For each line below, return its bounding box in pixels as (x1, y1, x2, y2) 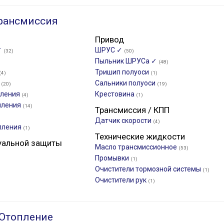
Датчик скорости (95, 116, 153, 124)
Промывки (95, 154, 130, 162)
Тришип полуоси (95, 68, 150, 76)
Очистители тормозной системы (95, 165, 202, 173)
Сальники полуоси (95, 79, 157, 87)
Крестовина (95, 90, 136, 98)
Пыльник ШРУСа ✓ (95, 57, 158, 65)
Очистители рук (95, 176, 148, 184)
